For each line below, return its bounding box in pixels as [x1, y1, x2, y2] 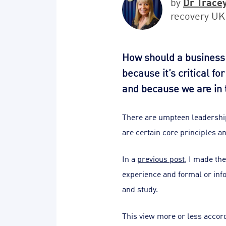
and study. [122, 183, 158, 194]
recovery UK [171, 8, 225, 22]
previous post [137, 153, 185, 164]
